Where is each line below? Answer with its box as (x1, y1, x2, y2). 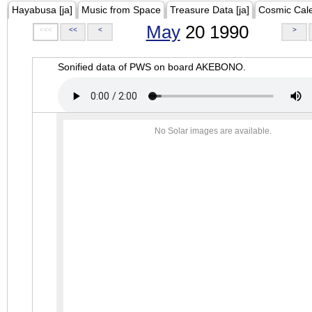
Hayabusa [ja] (12, 4, 72, 15)
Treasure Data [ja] (170, 4, 249, 15)
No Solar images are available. (155, 126, 272, 136)
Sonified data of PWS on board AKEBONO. (58, 61, 246, 72)
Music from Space (81, 4, 161, 15)
